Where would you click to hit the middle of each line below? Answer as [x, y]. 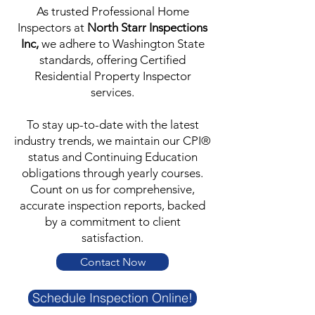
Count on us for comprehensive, [112, 189]
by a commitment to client [112, 221]
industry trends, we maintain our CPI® [112, 140]
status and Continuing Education [112, 156]
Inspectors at [52, 27]
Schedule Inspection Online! [112, 297]
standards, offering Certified [112, 59]
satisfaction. [112, 237]
